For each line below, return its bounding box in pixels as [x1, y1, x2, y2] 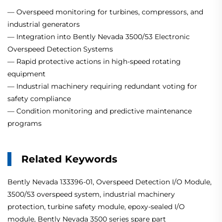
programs [7, 119, 42, 128]
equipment [7, 69, 46, 79]
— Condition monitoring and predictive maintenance [7, 107, 192, 116]
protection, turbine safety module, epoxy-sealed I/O [7, 202, 185, 212]
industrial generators [7, 20, 80, 29]
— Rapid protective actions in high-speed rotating [7, 57, 181, 66]
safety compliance [7, 94, 71, 104]
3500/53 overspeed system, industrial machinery [7, 190, 175, 199]
